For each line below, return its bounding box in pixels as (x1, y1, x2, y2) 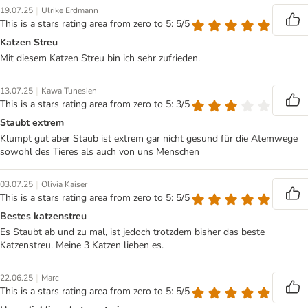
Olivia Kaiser (41, 179, 87, 190)
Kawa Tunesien (41, 85, 97, 96)
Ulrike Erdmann (41, 5, 98, 16)
